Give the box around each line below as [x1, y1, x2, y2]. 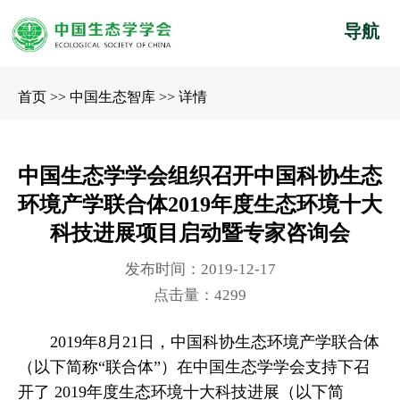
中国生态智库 [69, 88, 155, 104]
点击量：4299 [154, 287, 246, 304]
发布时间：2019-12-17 [124, 260, 276, 278]
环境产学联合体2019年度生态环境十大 [18, 192, 382, 216]
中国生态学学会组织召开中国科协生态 [18, 163, 382, 187]
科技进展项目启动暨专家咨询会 [50, 221, 350, 245]
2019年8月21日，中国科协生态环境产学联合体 [50, 332, 380, 351]
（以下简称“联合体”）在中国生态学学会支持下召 [17, 357, 370, 376]
